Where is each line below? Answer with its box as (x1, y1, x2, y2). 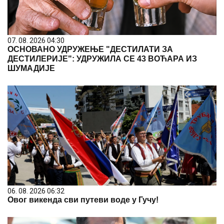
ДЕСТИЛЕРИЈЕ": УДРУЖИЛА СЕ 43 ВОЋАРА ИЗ (7, 54, 197, 63)
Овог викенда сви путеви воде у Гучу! (7, 195, 158, 204)
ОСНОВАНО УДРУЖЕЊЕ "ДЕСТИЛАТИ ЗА (7, 44, 173, 53)
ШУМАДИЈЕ (7, 63, 55, 72)
